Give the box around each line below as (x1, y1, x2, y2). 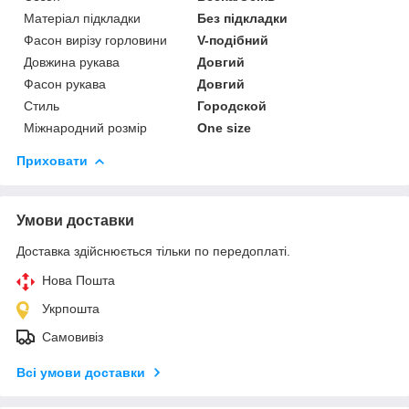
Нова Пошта (42, 272, 115, 288)
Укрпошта (42, 300, 100, 316)
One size (197, 120, 252, 135)
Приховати (16, 152, 88, 168)
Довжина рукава (24, 54, 120, 69)
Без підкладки (197, 10, 288, 26)
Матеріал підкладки (24, 10, 141, 26)
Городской (197, 98, 267, 113)
